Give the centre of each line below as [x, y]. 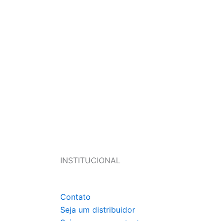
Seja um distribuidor [98, 210]
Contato [75, 197]
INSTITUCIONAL [90, 160]
